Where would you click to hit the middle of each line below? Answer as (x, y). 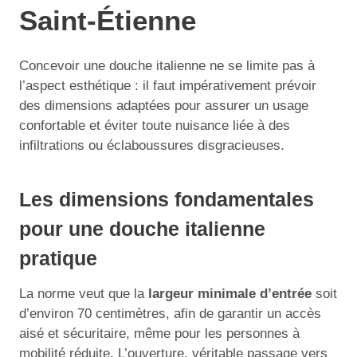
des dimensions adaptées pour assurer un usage (164, 105)
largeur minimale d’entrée (230, 293)
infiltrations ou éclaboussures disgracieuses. (152, 145)
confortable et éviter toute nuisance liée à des (155, 125)
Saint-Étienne (108, 20)
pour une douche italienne (142, 229)
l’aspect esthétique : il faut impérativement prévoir (168, 85)
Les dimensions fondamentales (167, 199)
